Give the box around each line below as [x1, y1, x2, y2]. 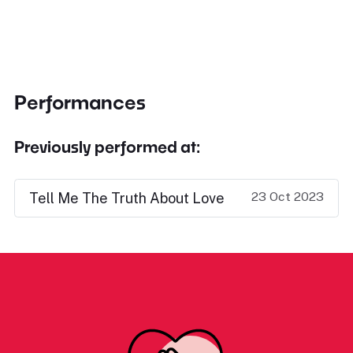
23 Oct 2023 [251, 189, 324, 204]
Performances [14, 91, 146, 113]
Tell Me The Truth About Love [29, 190, 225, 206]
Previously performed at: [14, 137, 200, 156]
